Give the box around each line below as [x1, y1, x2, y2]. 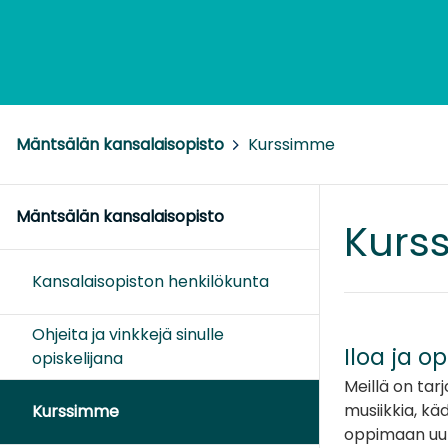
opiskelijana [32, 347, 123, 371]
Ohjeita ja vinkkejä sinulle [32, 323, 224, 347]
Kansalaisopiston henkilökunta [32, 270, 269, 294]
